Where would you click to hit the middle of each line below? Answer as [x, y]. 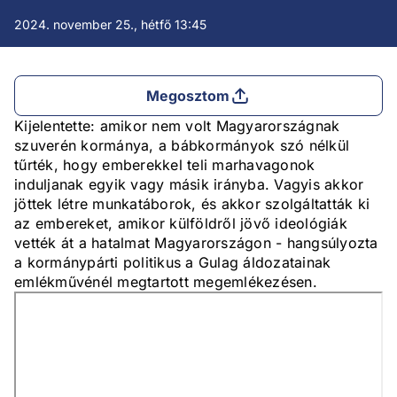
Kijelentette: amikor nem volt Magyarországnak [177, 126]
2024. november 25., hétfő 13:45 [110, 25]
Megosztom [188, 96]
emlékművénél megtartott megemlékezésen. [166, 282]
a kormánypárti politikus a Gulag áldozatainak [173, 263]
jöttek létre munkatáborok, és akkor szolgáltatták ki [192, 204]
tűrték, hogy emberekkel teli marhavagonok [165, 165]
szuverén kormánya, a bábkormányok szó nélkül [182, 146]
